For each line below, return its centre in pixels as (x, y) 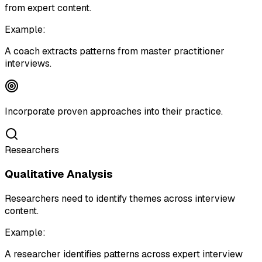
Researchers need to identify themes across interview (120, 199)
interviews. (28, 63)
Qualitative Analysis (59, 174)
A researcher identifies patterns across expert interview (124, 254)
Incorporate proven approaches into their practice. (114, 111)
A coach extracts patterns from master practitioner (115, 51)
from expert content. (48, 8)
